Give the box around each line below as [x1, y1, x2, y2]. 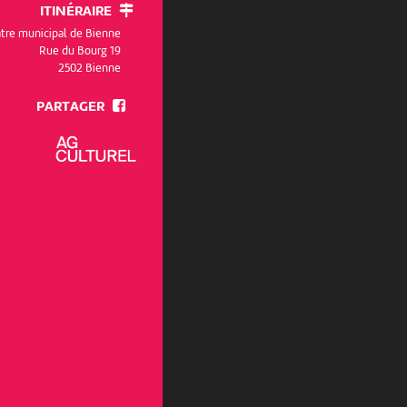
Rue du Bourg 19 [39, 45, 122, 57]
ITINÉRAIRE [39, 5, 112, 20]
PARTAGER [35, 100, 104, 115]
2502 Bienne [58, 62, 122, 74]
